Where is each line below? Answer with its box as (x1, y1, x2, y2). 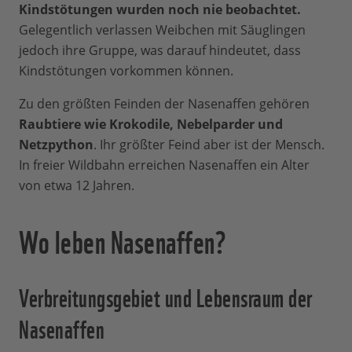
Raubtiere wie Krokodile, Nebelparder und (19, 115, 283, 134)
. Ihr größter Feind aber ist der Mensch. (93, 136, 324, 154)
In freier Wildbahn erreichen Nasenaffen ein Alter (19, 156, 310, 174)
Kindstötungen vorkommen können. (19, 62, 233, 80)
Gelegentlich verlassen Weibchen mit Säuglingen (19, 21, 306, 39)
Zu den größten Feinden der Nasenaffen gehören (19, 95, 310, 113)
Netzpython (19, 136, 93, 154)
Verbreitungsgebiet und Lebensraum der (19, 277, 313, 315)
